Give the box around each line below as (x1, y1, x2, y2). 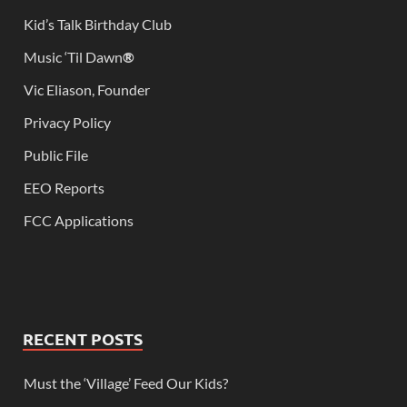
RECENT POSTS (23, 328, 143, 350)
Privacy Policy (24, 114, 111, 132)
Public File (24, 146, 88, 164)
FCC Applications (24, 212, 134, 230)
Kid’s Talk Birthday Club (24, 15, 172, 34)
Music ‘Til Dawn (24, 48, 123, 66)
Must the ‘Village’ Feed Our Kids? (24, 374, 228, 392)
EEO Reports (24, 179, 104, 197)
